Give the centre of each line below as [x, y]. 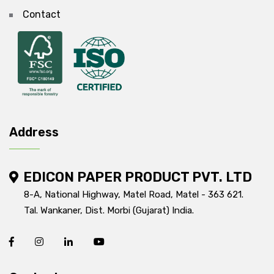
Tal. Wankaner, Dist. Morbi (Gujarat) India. [109, 211]
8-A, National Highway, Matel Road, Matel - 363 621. [134, 195]
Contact [42, 15]
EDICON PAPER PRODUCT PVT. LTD [138, 177]
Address [34, 132]
